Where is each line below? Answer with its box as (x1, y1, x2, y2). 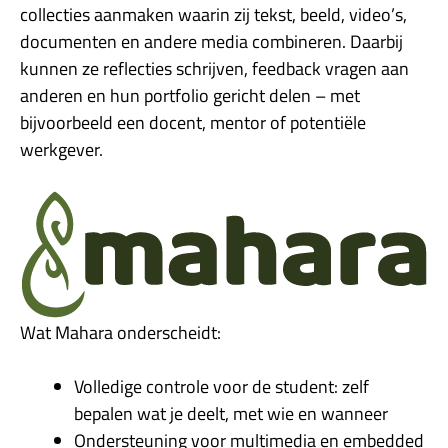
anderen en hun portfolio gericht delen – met (20, 81, 360, 109)
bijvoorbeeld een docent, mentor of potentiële (20, 108, 366, 136)
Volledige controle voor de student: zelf (74, 373, 369, 401)
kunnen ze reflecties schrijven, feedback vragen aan (20, 54, 409, 82)
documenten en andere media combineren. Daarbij (20, 27, 403, 55)
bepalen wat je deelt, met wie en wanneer (74, 400, 388, 428)
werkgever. (20, 135, 103, 163)
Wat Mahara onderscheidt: (20, 319, 221, 347)
